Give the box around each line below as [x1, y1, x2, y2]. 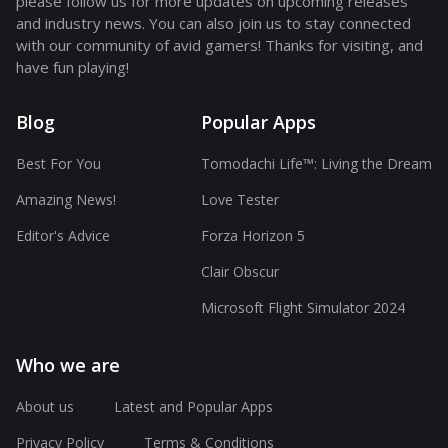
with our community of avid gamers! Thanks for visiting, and [16, 35, 423, 56]
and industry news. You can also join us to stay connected [16, 13, 411, 34]
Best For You [16, 154, 101, 174]
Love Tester [201, 190, 279, 210]
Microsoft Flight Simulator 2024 [201, 298, 405, 318]
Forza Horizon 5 [201, 226, 305, 246]
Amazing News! [16, 190, 116, 210]
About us [16, 397, 74, 417]
